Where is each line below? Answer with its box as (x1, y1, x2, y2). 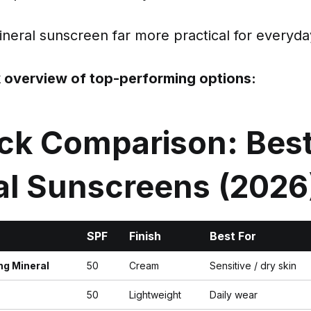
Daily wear (210, 289, 258, 301)
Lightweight (129, 289, 181, 301)
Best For (210, 229, 256, 244)
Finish (129, 229, 161, 244)
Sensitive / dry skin (210, 260, 296, 272)
